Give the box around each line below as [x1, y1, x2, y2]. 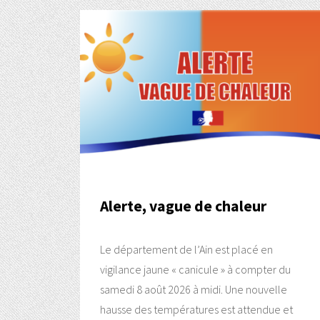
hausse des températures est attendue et [100, 302, 293, 317]
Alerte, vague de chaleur [100, 196, 266, 216]
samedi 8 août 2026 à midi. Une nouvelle [100, 282, 287, 297]
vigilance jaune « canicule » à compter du [100, 262, 291, 277]
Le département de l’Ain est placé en [100, 242, 273, 257]
